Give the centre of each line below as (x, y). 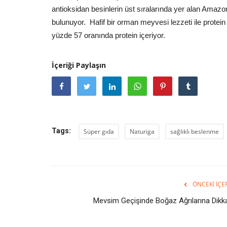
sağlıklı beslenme (195, 131)
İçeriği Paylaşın (79, 65)
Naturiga (142, 131)
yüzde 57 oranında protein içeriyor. (108, 35)
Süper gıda (99, 131)
